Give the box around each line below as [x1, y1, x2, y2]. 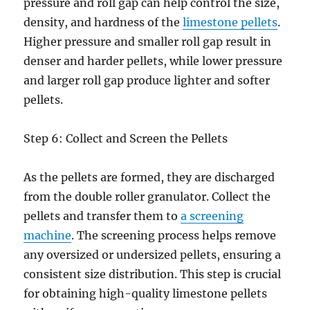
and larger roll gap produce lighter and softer [24, 73, 271, 87]
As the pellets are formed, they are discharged [24, 170, 275, 184]
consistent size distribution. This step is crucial [24, 267, 282, 281]
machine [24, 228, 72, 242]
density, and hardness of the [24, 15, 183, 29]
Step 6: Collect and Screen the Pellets [24, 131, 228, 145]
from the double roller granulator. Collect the [24, 190, 271, 203]
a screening [181, 209, 244, 223]
